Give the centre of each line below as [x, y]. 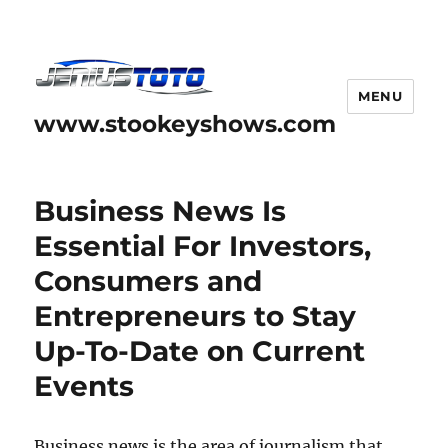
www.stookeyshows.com [185, 123]
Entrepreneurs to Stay [195, 315]
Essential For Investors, [203, 245]
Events [84, 385]
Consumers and [148, 280]
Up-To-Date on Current [200, 350]
